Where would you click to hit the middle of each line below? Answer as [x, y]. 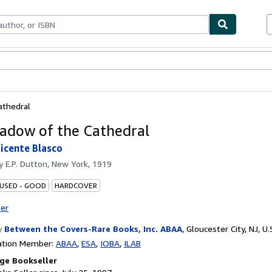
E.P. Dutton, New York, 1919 [59, 163]
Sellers [70, 61]
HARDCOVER [76, 185]
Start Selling [107, 61]
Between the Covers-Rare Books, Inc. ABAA [93, 228]
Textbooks [36, 61]
